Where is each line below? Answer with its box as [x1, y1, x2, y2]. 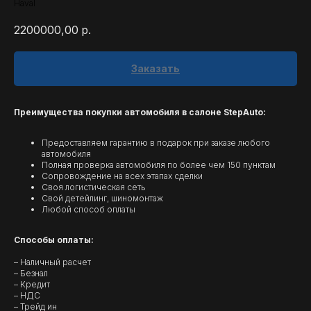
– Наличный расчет [14, 257, 91, 268]
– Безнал [14, 268, 48, 279]
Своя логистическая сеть [42, 182, 146, 193]
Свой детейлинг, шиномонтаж [42, 193, 163, 204]
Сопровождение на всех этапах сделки [42, 171, 203, 182]
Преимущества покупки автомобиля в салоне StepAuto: [14, 107, 266, 118]
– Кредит [14, 279, 50, 290]
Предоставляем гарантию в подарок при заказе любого [42, 137, 270, 149]
